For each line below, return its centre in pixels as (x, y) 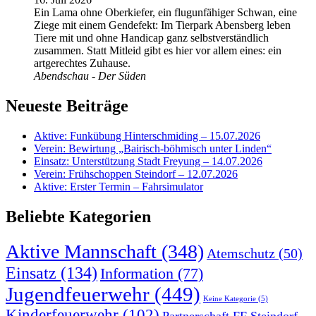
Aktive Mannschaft (81, 252)
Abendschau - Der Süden (90, 76)
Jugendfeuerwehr (78, 294)
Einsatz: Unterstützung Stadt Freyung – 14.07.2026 (148, 162)
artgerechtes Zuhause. (82, 63)
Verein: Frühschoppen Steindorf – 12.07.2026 (136, 174)
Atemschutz (241, 254)
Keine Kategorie (230, 299)
